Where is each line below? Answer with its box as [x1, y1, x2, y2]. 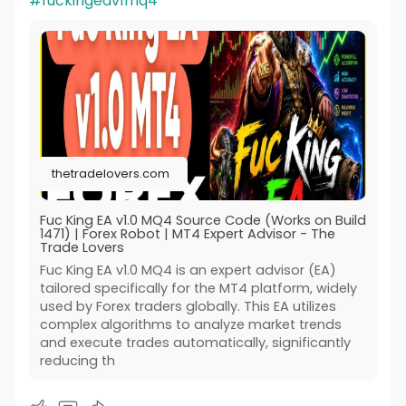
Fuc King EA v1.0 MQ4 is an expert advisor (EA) [39, 261, 336, 280]
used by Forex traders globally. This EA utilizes [39, 297, 336, 316]
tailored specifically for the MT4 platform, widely [39, 279, 357, 298]
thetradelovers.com [51, 165, 169, 183]
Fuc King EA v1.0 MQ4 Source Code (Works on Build [39, 211, 366, 230]
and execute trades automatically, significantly [39, 333, 351, 353]
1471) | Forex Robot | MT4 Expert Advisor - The [39, 225, 335, 244]
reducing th [39, 352, 115, 371]
